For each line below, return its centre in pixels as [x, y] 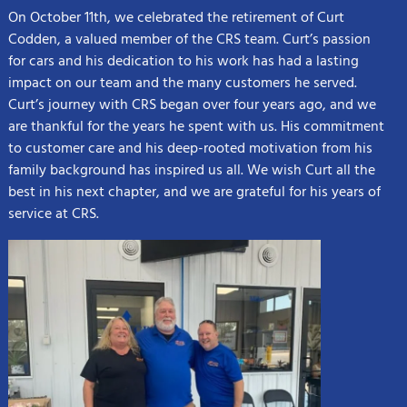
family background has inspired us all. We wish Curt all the [191, 171]
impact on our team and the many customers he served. [182, 84]
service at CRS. [53, 215]
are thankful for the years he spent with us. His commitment [196, 128]
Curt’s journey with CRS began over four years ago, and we [192, 106]
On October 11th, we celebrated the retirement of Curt [176, 19]
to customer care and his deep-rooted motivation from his [190, 149]
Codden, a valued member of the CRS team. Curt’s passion [189, 40]
